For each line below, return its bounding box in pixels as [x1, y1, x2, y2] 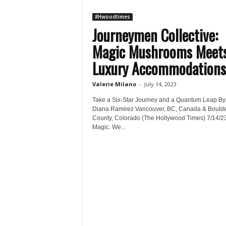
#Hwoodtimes [94, 13, 130, 20]
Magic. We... [92, 124, 126, 131]
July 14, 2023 [144, 80, 177, 88]
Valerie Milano [92, 80, 136, 88]
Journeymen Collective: [92, 24, 221, 46]
